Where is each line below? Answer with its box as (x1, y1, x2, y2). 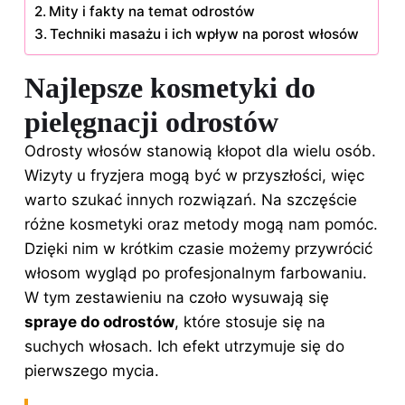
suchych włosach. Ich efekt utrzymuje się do (24, 336, 344, 355)
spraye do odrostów (24, 312, 174, 331)
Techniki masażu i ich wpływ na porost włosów (50, 24, 360, 42)
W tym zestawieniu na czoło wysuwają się (24, 287, 329, 306)
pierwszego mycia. (24, 361, 159, 380)
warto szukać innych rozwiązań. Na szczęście (24, 190, 357, 209)
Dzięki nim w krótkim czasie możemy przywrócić (24, 239, 372, 258)
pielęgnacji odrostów (24, 105, 278, 138)
